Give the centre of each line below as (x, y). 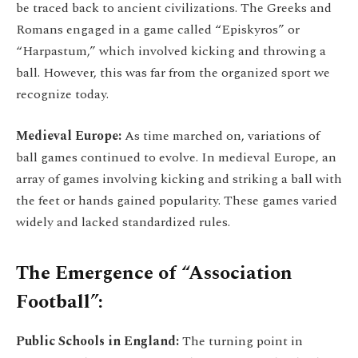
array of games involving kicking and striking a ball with (179, 179)
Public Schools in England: (99, 342)
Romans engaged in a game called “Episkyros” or (158, 30)
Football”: (60, 302)
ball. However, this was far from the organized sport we (173, 73)
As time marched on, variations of (222, 135)
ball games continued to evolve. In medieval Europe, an (176, 157)
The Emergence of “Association (154, 274)
